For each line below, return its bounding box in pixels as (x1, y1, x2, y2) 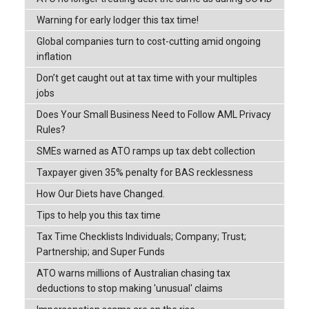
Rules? (36, 124, 66, 136)
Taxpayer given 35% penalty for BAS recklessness (36, 167, 253, 179)
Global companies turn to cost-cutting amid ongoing (36, 36, 261, 48)
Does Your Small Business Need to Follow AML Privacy (36, 109, 271, 121)
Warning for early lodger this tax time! (36, 14, 199, 26)
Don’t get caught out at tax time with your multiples (36, 72, 257, 84)
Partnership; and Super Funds (36, 246, 165, 258)
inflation (36, 51, 72, 63)
